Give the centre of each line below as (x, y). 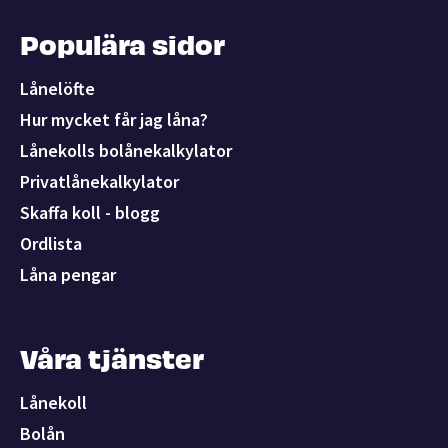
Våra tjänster (112, 355)
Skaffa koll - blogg (90, 212)
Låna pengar (68, 274)
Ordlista (51, 243)
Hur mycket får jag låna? (114, 119)
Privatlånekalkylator (99, 181)
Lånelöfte (57, 88)
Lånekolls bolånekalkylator (126, 150)
